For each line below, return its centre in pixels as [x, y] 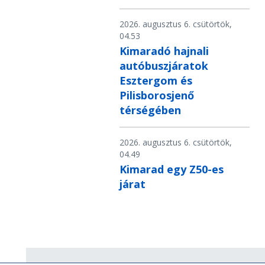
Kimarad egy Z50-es [172, 169]
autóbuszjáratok [164, 66]
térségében [150, 110]
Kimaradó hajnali [164, 51]
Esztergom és [156, 81]
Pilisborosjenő [157, 96]
